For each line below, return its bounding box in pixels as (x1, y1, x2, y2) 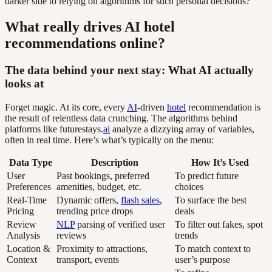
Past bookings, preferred (56, 170, 149, 181)
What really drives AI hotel (5, 19, 175, 35)
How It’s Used (191, 157, 249, 168)
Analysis (7, 229, 40, 240)
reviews (56, 229, 86, 240)
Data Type (8, 157, 52, 168)
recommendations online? (5, 35, 165, 52)
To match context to (175, 243, 251, 254)
